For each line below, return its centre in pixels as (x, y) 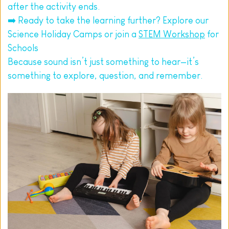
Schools (23, 48)
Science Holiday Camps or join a (73, 34)
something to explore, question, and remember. (105, 75)
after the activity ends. (54, 6)
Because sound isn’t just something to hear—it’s (103, 62)
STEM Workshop (172, 34)
